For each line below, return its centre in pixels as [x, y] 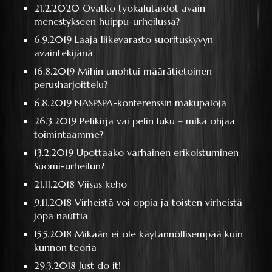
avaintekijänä [64, 53]
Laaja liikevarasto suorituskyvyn [144, 39]
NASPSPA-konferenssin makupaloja [151, 102]
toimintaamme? [69, 134]
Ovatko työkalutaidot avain [144, 8]
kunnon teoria [66, 247]
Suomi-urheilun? [70, 165]
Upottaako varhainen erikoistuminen [158, 152]
